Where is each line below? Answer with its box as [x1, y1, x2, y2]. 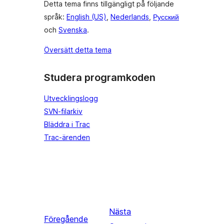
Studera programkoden [44, 71, 155, 84]
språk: [44, 12, 66, 21]
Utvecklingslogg [44, 93, 98, 102]
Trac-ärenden [44, 132, 90, 141]
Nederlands [110, 12, 149, 21]
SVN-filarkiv [44, 106, 82, 115]
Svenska [58, 25, 87, 34]
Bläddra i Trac [44, 119, 90, 128]
